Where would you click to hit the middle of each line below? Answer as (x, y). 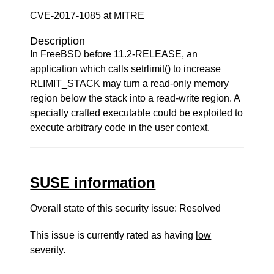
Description (58, 41)
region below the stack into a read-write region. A (135, 98)
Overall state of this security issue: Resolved (126, 208)
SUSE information (93, 183)
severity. (48, 250)
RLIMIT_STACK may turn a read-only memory (130, 83)
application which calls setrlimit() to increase (126, 69)
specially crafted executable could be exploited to (137, 113)
